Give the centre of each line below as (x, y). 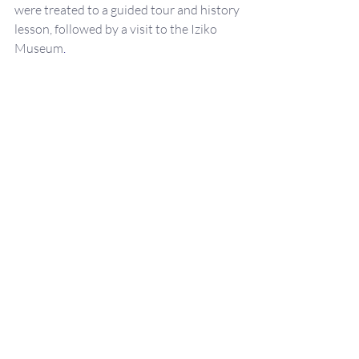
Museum (39, 48)
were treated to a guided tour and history (128, 10)
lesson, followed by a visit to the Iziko (117, 29)
